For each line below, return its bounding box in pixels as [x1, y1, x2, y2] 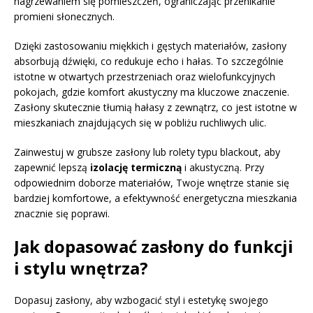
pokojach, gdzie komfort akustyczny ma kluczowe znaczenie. [14, 85, 289, 99]
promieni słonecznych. [14, 9, 115, 23]
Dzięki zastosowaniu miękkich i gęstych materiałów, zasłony [14, 38, 286, 52]
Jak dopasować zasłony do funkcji [14, 234, 293, 258]
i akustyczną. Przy [182, 160, 264, 174]
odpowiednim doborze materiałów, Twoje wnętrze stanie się [14, 175, 289, 189]
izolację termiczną [90, 160, 182, 174]
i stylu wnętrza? [14, 256, 148, 279]
